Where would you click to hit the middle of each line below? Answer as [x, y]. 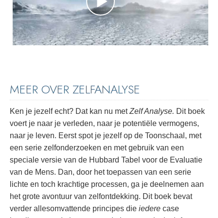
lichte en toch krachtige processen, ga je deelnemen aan [107, 184]
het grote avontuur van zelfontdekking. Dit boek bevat [101, 197]
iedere [150, 209]
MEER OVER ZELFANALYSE [75, 89]
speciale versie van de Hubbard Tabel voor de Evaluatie [106, 160]
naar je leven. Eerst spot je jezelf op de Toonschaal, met [106, 136]
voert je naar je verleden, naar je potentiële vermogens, [104, 124]
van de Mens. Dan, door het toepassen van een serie [100, 172]
